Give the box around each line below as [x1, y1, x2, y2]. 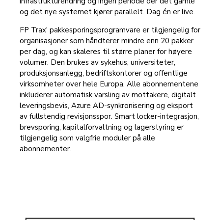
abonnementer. [20, 144, 71, 154]
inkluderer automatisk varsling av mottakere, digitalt [20, 90, 196, 100]
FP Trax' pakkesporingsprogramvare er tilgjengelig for [20, 25, 200, 35]
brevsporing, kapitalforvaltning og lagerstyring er [20, 122, 184, 133]
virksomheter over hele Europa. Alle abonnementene [20, 79, 198, 89]
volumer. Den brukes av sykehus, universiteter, [20, 57, 175, 68]
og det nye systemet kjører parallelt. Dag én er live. [20, 7, 195, 17]
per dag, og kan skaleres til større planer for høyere [20, 47, 192, 57]
